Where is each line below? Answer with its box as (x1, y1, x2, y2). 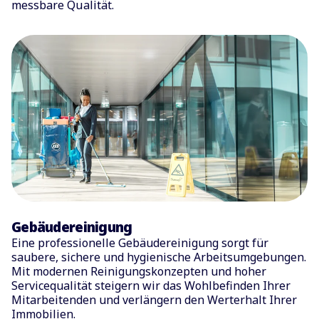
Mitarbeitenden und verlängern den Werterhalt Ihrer (11, 292, 297, 308)
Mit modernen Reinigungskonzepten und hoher (11, 263, 266, 280)
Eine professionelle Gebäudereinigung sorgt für (11, 235, 268, 251)
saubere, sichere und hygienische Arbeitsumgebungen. (11, 249, 306, 266)
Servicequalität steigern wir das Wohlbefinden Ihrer (11, 278, 291, 294)
